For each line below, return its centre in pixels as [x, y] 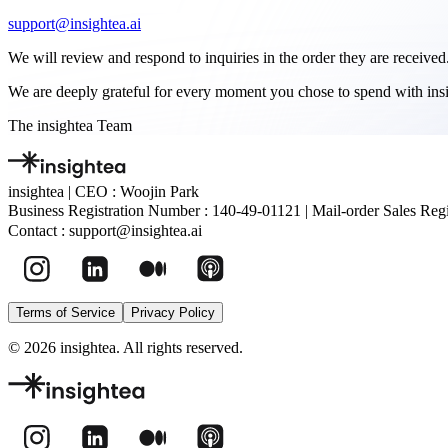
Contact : [38, 230]
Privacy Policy [173, 312]
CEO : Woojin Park [137, 191]
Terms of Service [65, 312]
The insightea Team [70, 125]
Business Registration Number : [110, 210]
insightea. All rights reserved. [149, 347]
